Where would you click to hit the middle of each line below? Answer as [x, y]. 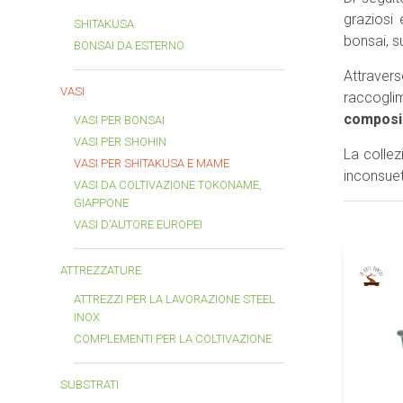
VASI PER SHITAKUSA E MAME [152, 163]
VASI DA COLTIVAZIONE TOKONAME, [168, 185]
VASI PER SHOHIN [120, 142]
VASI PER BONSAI [119, 120]
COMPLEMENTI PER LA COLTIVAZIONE [173, 339]
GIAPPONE [101, 203]
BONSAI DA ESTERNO [129, 45]
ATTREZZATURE [101, 270]
